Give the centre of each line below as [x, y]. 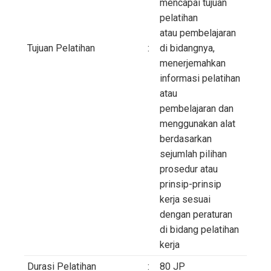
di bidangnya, [187, 48]
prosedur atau [189, 169]
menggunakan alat [198, 124]
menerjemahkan [193, 64]
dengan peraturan [196, 215]
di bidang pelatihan [199, 230]
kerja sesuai [185, 200]
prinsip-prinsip [191, 184]
